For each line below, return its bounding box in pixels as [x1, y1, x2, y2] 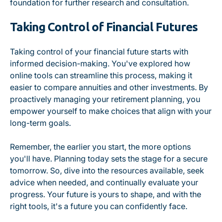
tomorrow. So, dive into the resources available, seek [10, 166, 204, 175]
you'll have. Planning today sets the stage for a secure [10, 154, 208, 164]
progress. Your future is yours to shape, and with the [10, 189, 201, 199]
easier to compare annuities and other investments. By [10, 82, 208, 92]
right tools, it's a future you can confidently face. [10, 201, 187, 211]
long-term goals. [10, 118, 71, 128]
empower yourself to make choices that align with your [10, 106, 212, 116]
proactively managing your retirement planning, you [10, 94, 200, 104]
